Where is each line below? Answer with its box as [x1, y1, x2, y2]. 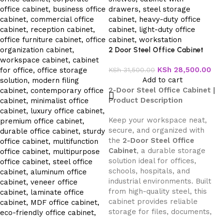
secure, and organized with [108, 126, 205, 135]
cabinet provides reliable [108, 197, 198, 206]
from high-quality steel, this [108, 187, 207, 196]
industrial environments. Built [108, 177, 212, 186]
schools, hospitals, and [108, 167, 190, 175]
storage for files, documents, [108, 207, 212, 216]
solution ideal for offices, [108, 156, 197, 165]
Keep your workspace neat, [108, 116, 207, 124]
